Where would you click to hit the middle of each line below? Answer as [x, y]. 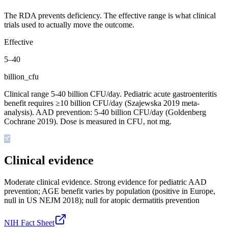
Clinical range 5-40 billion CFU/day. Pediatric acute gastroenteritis [110, 94]
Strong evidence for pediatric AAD [149, 182]
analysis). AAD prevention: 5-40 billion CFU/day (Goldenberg [105, 112]
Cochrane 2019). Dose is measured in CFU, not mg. [88, 121]
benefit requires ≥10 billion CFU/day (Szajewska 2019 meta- [102, 103]
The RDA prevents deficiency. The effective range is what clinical [110, 15]
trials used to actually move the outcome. [69, 24]
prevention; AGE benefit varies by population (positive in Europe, [110, 191]
